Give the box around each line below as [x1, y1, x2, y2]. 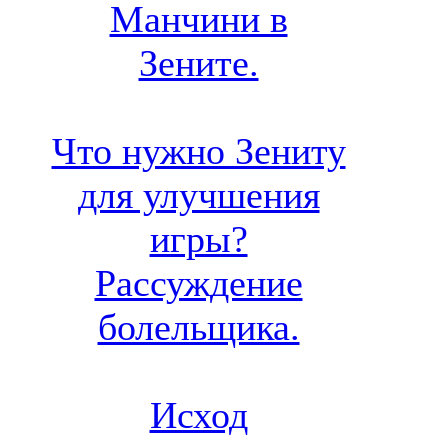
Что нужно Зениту [51, 130, 346, 173]
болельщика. [97, 306, 300, 349]
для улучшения [77, 174, 320, 217]
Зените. [138, 42, 259, 85]
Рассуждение [94, 262, 303, 305]
